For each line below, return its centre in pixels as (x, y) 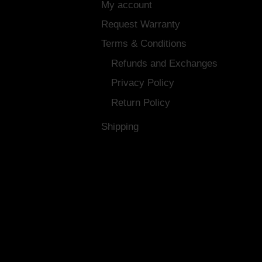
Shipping (120, 127)
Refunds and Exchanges (164, 63)
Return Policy (140, 102)
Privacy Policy (142, 83)
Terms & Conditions (144, 44)
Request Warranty (140, 24)
